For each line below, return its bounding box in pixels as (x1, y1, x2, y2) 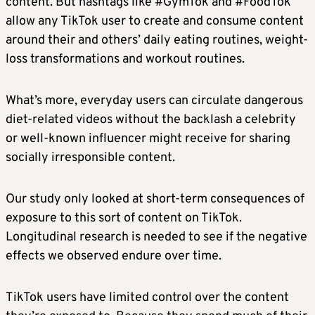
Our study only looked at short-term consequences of (6, 191, 304, 208)
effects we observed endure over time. (6, 248, 221, 265)
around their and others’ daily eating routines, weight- (6, 32, 308, 49)
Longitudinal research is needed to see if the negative (6, 229, 307, 246)
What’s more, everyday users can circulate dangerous (6, 93, 303, 110)
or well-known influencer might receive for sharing (6, 131, 290, 148)
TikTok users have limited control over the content (6, 290, 289, 307)
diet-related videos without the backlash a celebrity (6, 112, 296, 129)
